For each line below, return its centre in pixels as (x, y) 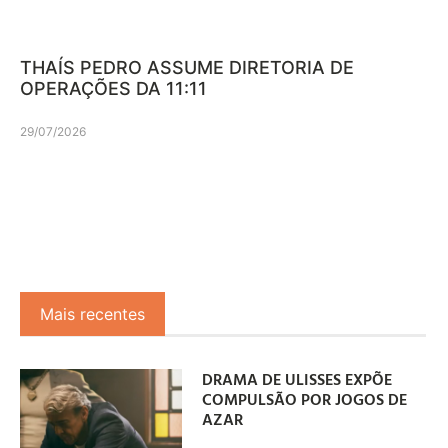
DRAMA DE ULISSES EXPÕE (297, 378)
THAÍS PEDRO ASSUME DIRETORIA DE (187, 68)
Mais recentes (92, 314)
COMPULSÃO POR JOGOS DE (305, 398)
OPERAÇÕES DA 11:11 (113, 89)
